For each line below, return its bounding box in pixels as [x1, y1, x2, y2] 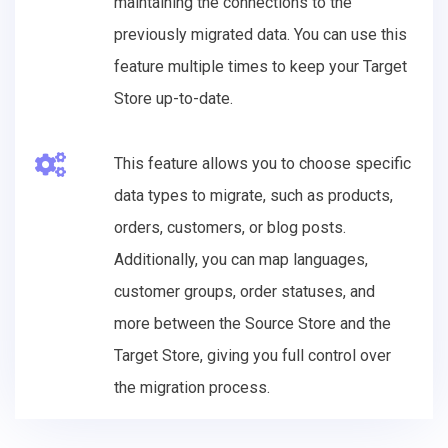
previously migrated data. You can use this [114, 24, 407, 44]
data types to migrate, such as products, [114, 185, 393, 205]
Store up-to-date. [114, 88, 233, 108]
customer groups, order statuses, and [114, 281, 375, 301]
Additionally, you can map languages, [114, 249, 368, 269]
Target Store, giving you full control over [114, 345, 391, 365]
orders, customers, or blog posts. [114, 217, 346, 237]
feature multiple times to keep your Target [114, 56, 407, 76]
